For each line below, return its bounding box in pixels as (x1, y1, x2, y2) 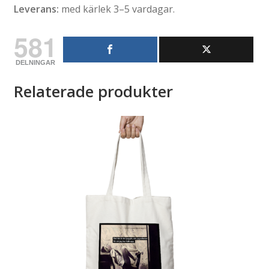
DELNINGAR (15, 58, 55, 66)
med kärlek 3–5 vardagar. (58, 2, 175, 16)
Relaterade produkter (13, 80, 173, 102)
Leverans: (13, 2, 59, 16)
